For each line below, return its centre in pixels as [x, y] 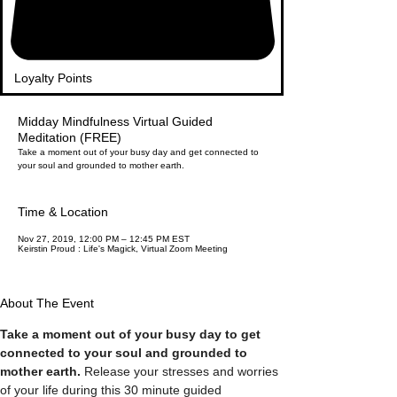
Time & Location [63, 212]
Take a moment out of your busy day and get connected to [138, 152]
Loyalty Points [53, 78]
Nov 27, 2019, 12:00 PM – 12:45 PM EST [104, 239]
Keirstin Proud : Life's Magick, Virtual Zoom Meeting [123, 249]
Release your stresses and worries [181, 371]
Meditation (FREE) [70, 137]
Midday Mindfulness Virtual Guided [115, 121]
